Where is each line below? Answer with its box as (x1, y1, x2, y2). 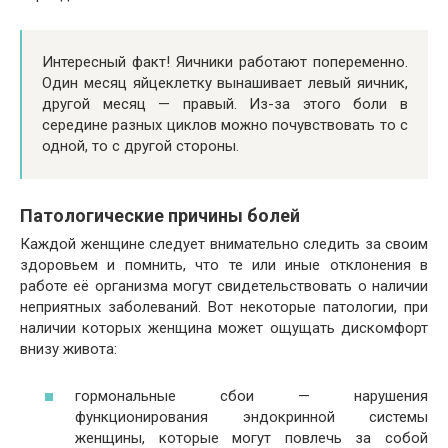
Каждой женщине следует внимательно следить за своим (20, 235, 428, 254)
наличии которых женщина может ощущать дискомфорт (20, 319, 428, 338)
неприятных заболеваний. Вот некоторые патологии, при (20, 298, 428, 317)
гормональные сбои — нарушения (75, 386, 428, 405)
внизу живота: (20, 340, 117, 359)
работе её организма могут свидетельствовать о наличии (20, 277, 428, 296)
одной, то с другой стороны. (42, 137, 239, 156)
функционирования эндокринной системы (75, 407, 428, 426)
